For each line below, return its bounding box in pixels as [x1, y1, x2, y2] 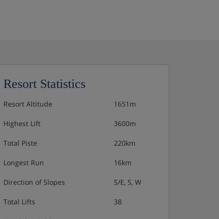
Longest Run [3, 158, 44, 167]
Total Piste [3, 138, 37, 148]
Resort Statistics [3, 77, 86, 91]
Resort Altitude [3, 99, 52, 109]
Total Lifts [3, 197, 35, 206]
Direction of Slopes [3, 177, 65, 187]
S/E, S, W [114, 177, 141, 187]
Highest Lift [3, 119, 41, 128]
